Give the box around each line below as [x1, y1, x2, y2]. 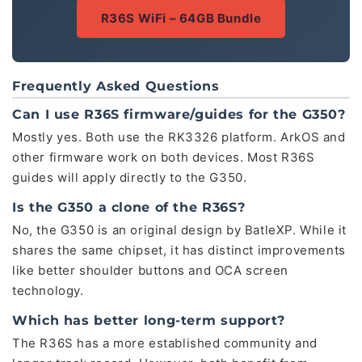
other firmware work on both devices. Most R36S [12, 149, 315, 165]
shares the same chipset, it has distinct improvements [12, 242, 346, 258]
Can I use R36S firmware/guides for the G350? [12, 107, 346, 122]
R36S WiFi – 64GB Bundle [100, 11, 262, 26]
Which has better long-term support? [12, 313, 286, 328]
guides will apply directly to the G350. [12, 170, 247, 185]
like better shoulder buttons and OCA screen [12, 263, 288, 278]
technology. [12, 283, 84, 298]
